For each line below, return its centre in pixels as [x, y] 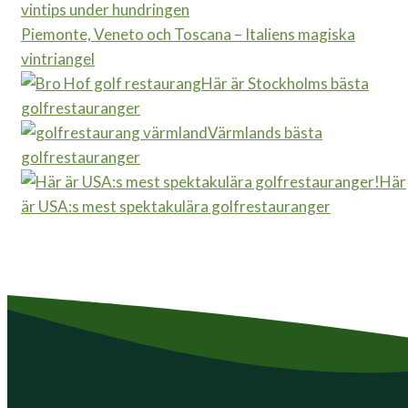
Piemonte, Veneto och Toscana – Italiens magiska [188, 35]
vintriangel [58, 59]
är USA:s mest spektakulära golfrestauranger [176, 207]
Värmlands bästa [265, 133]
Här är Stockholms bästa [285, 84]
